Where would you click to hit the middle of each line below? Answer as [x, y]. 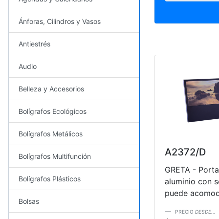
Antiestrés [34, 44]
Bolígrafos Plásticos [50, 178]
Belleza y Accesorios [51, 88]
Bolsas [29, 201]
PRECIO [185, 212]
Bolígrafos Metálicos [51, 133]
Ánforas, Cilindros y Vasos [60, 21]
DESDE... [205, 212]
